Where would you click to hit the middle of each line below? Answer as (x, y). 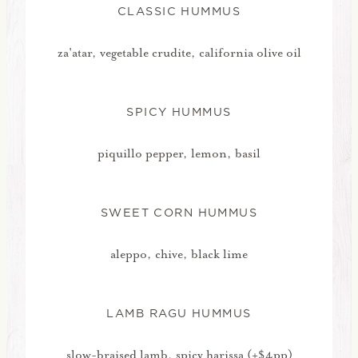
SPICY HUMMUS (179, 112)
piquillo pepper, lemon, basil (179, 154)
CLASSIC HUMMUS (179, 12)
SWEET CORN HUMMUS (179, 213)
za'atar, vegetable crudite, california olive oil (179, 53)
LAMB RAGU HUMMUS (179, 313)
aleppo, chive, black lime (179, 254)
